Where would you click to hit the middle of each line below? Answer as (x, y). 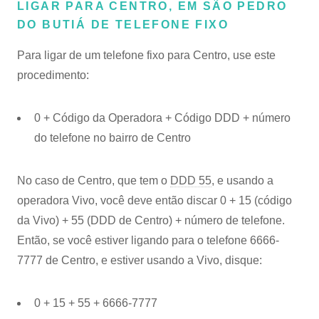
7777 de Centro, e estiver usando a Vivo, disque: (140, 260)
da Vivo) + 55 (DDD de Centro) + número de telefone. (151, 220)
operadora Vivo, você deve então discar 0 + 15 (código (155, 200)
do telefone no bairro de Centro (113, 138)
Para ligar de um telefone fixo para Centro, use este (146, 55)
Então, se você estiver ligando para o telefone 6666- (148, 240)
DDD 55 (191, 181)
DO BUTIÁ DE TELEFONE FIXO (123, 25)
